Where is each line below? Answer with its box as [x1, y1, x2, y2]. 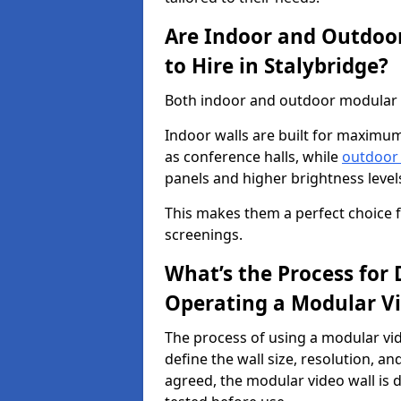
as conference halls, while [165, 147, 342, 166]
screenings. [165, 225, 243, 244]
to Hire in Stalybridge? [165, 52, 388, 80]
